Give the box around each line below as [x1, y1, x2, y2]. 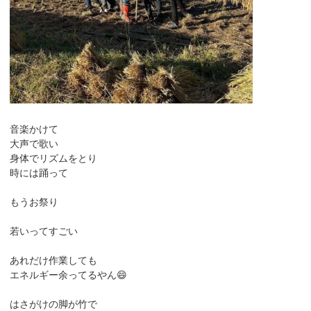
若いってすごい [10, 224, 78, 238]
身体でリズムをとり [10, 151, 97, 165]
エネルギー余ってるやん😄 [10, 268, 127, 282]
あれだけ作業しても [10, 253, 97, 267]
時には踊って [10, 166, 68, 180]
